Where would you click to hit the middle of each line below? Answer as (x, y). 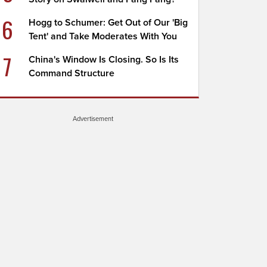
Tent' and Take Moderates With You (103, 36)
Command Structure (72, 73)
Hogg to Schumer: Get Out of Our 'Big (108, 23)
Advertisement (93, 119)
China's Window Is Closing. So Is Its (104, 60)
